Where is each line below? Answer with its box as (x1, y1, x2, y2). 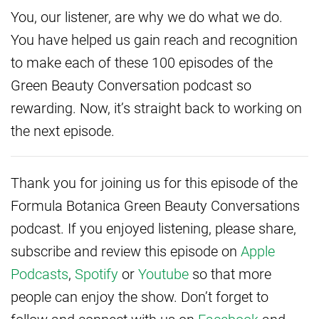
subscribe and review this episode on (11, 241, 241, 261)
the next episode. (11, 121, 115, 140)
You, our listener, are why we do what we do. (11, 7, 283, 26)
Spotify (75, 264, 118, 283)
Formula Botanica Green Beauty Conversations (11, 196, 300, 215)
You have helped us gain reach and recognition (11, 30, 298, 49)
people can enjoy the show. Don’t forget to (11, 287, 268, 306)
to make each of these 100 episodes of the (11, 53, 273, 72)
